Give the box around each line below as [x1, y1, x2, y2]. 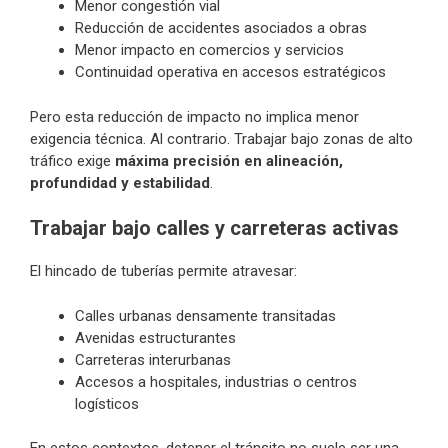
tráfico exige [30, 151, 115, 170]
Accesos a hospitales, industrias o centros [75, 372, 357, 391]
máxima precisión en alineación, [115, 151, 343, 170]
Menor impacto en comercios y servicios [75, 41, 344, 60]
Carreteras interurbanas [75, 350, 231, 369]
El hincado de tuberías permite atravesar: [30, 262, 297, 281]
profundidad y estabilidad [30, 173, 210, 192]
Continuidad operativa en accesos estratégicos [75, 63, 386, 82]
